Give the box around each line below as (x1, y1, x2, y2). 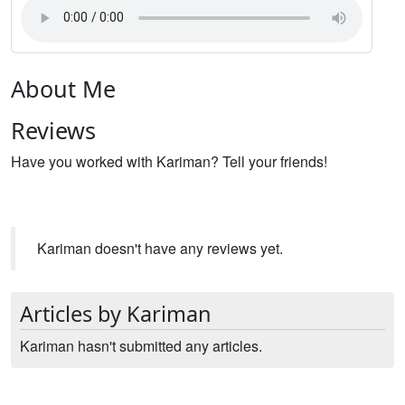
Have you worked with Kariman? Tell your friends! (11, 150, 327, 172)
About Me (11, 72, 116, 104)
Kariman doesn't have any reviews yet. (37, 237, 283, 259)
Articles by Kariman (20, 298, 212, 328)
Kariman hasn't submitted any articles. (20, 334, 262, 356)
